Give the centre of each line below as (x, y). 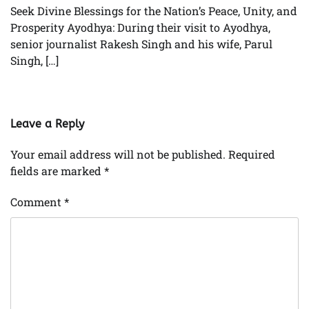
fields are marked (57, 171)
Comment (37, 202)
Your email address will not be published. (118, 154)
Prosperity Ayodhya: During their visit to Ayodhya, (140, 28)
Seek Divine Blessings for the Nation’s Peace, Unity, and (154, 11)
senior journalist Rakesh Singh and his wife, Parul (141, 44)
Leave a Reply (47, 124)
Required (252, 154)
